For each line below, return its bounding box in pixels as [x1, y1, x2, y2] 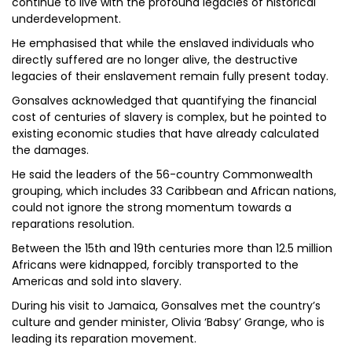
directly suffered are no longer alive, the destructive [12, 52, 298, 68]
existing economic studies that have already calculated [12, 126, 319, 141]
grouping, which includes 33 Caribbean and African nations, [12, 183, 336, 199]
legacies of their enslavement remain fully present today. [12, 68, 328, 84]
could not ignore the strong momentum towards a [12, 200, 291, 215]
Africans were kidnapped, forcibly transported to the [12, 257, 299, 273]
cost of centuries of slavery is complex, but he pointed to [12, 109, 327, 125]
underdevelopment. [12, 11, 121, 27]
